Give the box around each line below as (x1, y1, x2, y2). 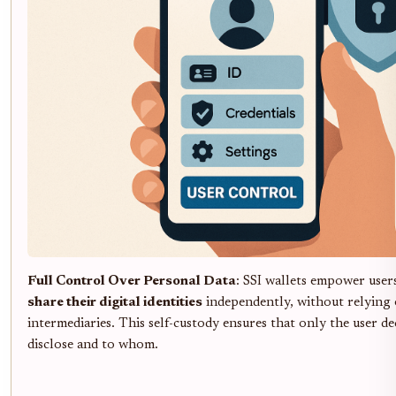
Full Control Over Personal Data (27, 274, 236, 288)
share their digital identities (27, 295, 202, 309)
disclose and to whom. (27, 338, 158, 352)
